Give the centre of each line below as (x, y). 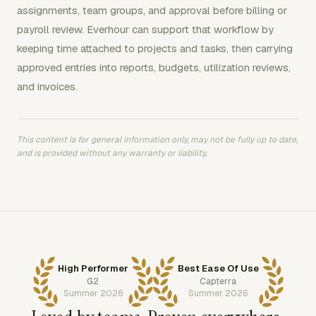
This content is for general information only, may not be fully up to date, (157, 139)
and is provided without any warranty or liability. (112, 153)
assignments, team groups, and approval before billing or (152, 10)
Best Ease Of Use (218, 269)
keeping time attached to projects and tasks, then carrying (155, 48)
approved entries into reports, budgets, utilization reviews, (154, 67)
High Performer (93, 269)
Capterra (218, 282)
